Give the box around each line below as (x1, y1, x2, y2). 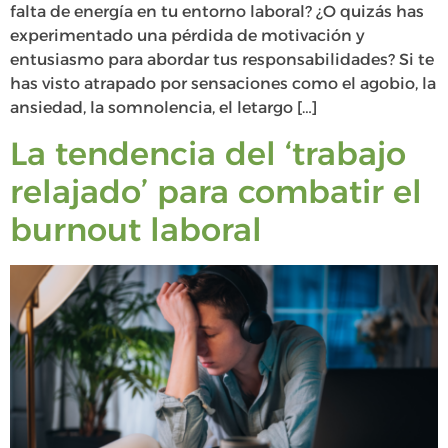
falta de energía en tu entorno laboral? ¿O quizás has (10, 2, 424, 22)
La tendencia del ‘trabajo (10, 133, 406, 173)
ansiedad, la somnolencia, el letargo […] (10, 98, 317, 118)
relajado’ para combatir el (10, 171, 422, 211)
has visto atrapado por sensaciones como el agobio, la (10, 74, 436, 94)
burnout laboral (10, 209, 262, 249)
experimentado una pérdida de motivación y (10, 26, 365, 46)
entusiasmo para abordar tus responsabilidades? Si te (10, 50, 434, 70)
